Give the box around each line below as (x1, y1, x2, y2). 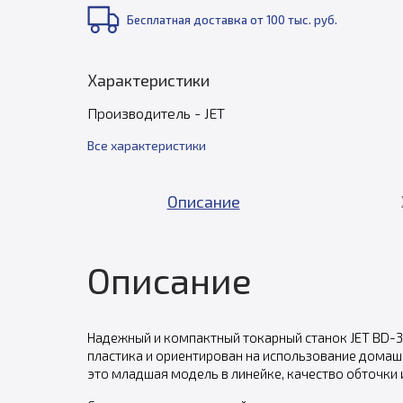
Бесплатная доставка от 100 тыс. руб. (126, 13, 337, 27)
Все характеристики (86, 138, 206, 153)
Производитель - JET (86, 104, 225, 121)
